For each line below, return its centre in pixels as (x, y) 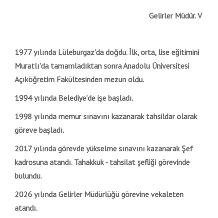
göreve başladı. (39, 130)
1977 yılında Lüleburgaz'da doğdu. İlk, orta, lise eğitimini (107, 52)
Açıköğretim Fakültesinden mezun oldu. (80, 80)
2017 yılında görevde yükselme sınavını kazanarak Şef (104, 149)
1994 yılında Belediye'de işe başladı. (74, 98)
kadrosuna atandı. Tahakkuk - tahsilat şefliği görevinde (102, 162)
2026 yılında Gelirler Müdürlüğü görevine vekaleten (99, 194)
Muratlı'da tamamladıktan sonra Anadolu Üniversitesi (102, 66)
